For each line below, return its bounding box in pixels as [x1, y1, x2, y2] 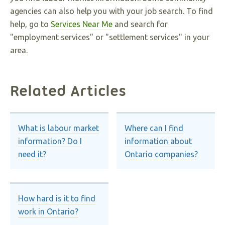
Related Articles [10, 81, 126, 100]
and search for [113, 20, 168, 29]
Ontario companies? [125, 150, 198, 159]
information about [125, 137, 192, 146]
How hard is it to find [18, 193, 96, 203]
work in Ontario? [18, 206, 79, 216]
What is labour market [18, 124, 99, 133]
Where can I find [125, 124, 184, 133]
